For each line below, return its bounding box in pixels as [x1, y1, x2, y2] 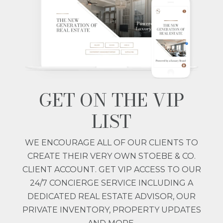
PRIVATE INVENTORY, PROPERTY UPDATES [22, 205, 201, 215]
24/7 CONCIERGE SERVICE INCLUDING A [30, 178, 193, 188]
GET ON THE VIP [38, 86, 185, 113]
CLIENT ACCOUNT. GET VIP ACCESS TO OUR [22, 164, 201, 174]
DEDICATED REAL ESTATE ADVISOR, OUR [27, 191, 196, 201]
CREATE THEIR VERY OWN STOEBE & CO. [27, 151, 196, 161]
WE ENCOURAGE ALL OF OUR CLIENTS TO [25, 137, 198, 147]
